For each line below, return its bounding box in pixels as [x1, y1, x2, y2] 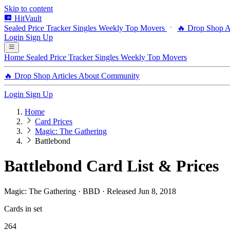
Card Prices [35, 117, 72, 126]
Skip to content [4, 4, 53, 13]
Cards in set [4, 204, 42, 213]
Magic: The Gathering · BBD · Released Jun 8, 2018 [4, 186, 176, 196]
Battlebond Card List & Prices [4, 157, 219, 176]
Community [101, 71, 140, 80]
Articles [52, 71, 79, 80]
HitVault [14, 14, 42, 23]
